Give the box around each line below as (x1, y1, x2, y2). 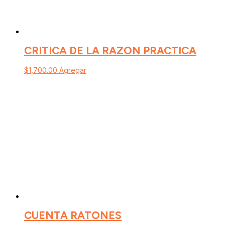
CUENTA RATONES (24, 209, 122, 222)
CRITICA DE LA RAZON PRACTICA (24, 44, 196, 57)
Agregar (59, 65, 86, 74)
